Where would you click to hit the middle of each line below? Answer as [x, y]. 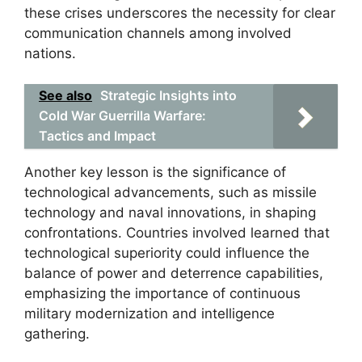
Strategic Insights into [168, 95]
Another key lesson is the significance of [155, 172]
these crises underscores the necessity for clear [180, 13]
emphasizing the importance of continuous [162, 293]
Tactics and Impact [97, 136]
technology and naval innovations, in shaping [170, 213]
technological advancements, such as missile [170, 192]
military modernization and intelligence [149, 314]
